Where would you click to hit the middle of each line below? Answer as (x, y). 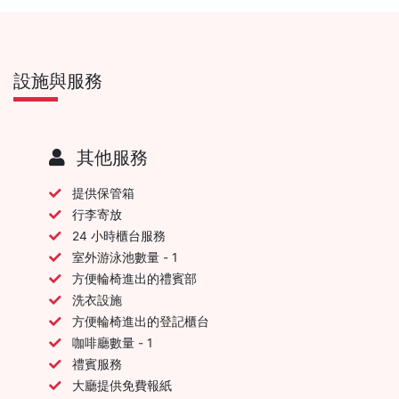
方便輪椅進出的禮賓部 (134, 278)
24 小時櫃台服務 (119, 236)
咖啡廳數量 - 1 (112, 342)
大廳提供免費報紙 (122, 385)
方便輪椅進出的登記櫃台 (141, 321)
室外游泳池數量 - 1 (125, 257)
